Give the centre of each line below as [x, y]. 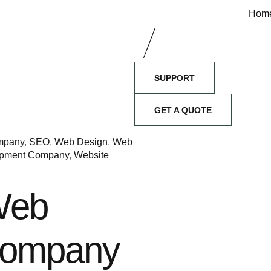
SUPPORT [175, 78]
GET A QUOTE [183, 110]
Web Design [81, 142]
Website [92, 155]
